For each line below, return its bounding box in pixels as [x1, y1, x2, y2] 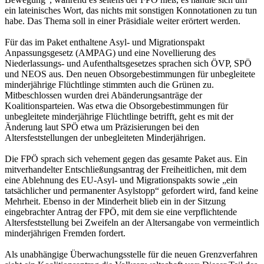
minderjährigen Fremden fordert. [5, 227, 126, 238]
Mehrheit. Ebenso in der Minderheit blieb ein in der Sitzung [5, 196, 226, 206]
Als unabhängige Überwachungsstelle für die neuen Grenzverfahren [5, 249, 258, 259]
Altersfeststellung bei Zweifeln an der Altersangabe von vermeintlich [5, 217, 259, 227]
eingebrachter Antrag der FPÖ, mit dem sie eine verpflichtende [5, 206, 237, 217]
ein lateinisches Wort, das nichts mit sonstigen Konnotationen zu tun [5, 5, 257, 15]
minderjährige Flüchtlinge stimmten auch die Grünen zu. [5, 79, 214, 90]
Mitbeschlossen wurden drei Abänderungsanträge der [5, 90, 202, 100]
